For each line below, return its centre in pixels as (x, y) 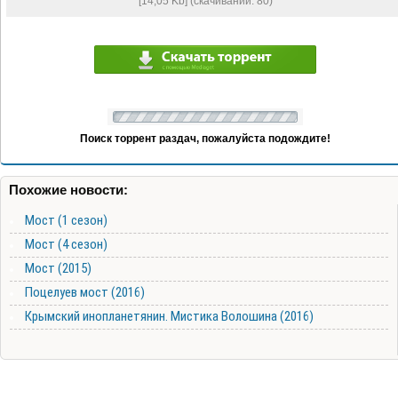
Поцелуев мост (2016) (85, 293)
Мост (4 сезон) (66, 245)
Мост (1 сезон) (66, 221)
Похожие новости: (68, 190)
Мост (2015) (58, 269)
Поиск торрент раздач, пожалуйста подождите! (205, 139)
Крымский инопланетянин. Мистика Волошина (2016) (169, 317)
